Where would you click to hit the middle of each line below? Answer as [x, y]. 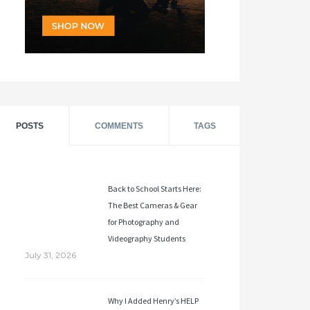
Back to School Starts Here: [155, 189]
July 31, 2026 [51, 255]
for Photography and [144, 222]
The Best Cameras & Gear [153, 205]
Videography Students [147, 238]
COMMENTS [119, 126]
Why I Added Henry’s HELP [153, 301]
